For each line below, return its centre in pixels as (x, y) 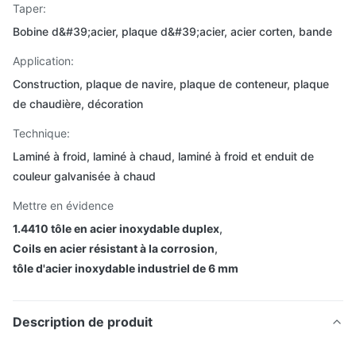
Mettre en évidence (63, 205)
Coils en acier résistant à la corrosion (114, 248)
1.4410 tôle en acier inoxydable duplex (116, 228)
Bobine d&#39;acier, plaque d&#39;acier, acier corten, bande (172, 31)
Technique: (41, 133)
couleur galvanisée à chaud (84, 176)
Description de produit (83, 322)
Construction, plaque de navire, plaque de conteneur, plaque (171, 84)
